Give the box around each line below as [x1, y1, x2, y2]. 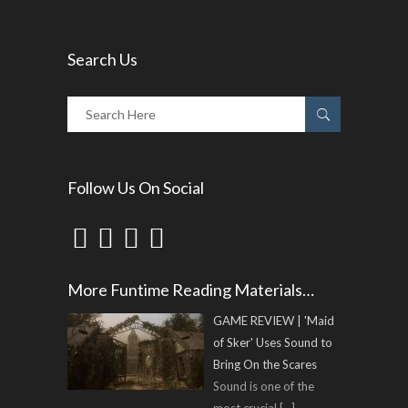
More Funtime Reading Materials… [67, 280, 314, 300]
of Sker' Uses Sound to [212, 335, 332, 350]
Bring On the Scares [212, 357, 317, 372]
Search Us [67, 49, 138, 69]
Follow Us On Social [67, 178, 204, 198]
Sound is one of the [212, 379, 314, 393]
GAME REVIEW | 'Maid [212, 313, 334, 328]
